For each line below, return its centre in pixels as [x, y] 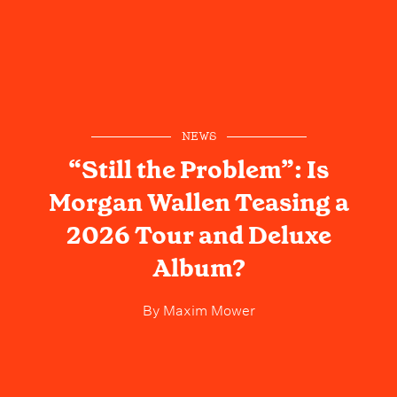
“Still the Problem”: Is [198, 170]
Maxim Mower [207, 309]
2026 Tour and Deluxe [198, 236]
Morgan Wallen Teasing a [198, 203]
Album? [198, 269]
